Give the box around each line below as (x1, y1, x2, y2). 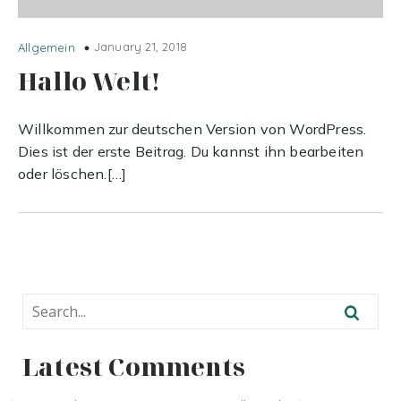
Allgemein (18, 40, 75, 55)
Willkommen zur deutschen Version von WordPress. (18, 120, 367, 138)
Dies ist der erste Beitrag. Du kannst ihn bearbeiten (18, 142, 364, 160)
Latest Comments (22, 350, 245, 383)
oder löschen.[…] (18, 165, 127, 183)
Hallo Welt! (18, 64, 161, 98)
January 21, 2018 (93, 39, 188, 54)
